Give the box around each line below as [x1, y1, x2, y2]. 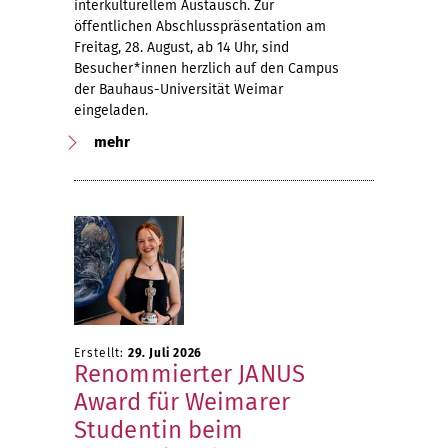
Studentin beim [74, 416, 244, 444]
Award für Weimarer [74, 388, 290, 416]
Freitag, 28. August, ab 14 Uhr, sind [74, 39, 289, 56]
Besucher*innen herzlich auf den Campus [74, 60, 339, 77]
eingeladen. [74, 102, 148, 119]
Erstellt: [74, 346, 128, 360]
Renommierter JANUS [74, 360, 305, 388]
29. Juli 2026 [128, 346, 202, 360]
